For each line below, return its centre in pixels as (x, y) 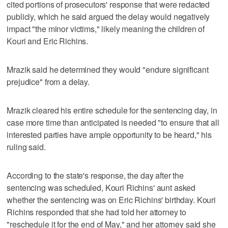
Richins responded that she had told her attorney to (97, 212)
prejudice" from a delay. (48, 81)
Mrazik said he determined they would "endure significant (108, 69)
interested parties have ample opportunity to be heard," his (109, 134)
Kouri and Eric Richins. (48, 41)
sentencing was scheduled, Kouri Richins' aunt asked (101, 187)
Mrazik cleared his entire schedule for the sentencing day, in (112, 110)
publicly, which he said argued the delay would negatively (108, 16)
